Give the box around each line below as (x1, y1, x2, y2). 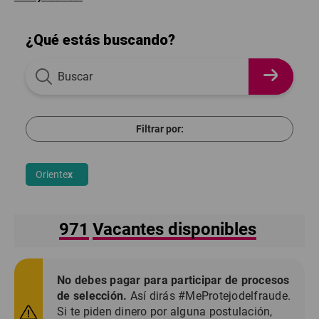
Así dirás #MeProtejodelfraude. (127, 289, 291, 303)
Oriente (36, 169, 68, 180)
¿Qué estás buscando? (26, 31, 175, 48)
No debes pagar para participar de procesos (57, 273, 290, 287)
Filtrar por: (135, 123, 184, 135)
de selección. (57, 289, 127, 303)
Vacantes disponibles (93, 219, 256, 239)
